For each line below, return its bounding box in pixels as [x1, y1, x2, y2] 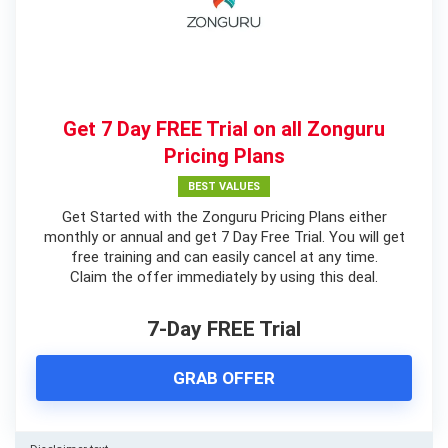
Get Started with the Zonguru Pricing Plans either [61, 207, 387, 226]
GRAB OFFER [173, 367, 275, 388]
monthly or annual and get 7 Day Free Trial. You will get [43, 227, 405, 246]
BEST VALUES [188, 179, 260, 193]
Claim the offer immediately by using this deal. [70, 267, 378, 286]
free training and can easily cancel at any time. [70, 247, 378, 266]
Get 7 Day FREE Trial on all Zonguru [63, 116, 385, 141]
